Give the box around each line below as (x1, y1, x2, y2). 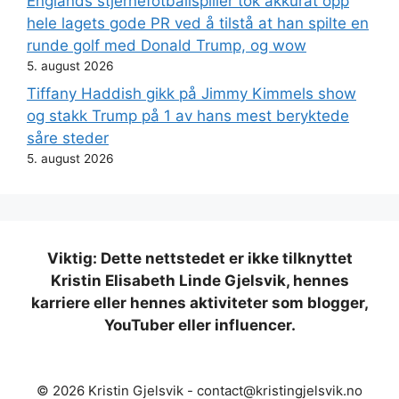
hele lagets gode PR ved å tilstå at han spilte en (27, 14, 369, 33)
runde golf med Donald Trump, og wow (27, 37, 306, 55)
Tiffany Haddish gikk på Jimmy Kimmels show (27, 84, 356, 102)
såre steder (27, 128, 109, 147)
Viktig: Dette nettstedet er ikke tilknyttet (46, 248, 353, 267)
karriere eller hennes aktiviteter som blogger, (30, 293, 369, 312)
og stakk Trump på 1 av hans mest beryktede (27, 106, 349, 125)
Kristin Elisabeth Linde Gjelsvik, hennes (50, 271, 349, 289)
